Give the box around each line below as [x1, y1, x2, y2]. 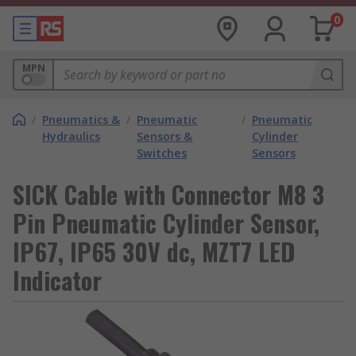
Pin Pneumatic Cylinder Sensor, [13, 205, 319, 241]
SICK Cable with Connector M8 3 [13, 176, 324, 212]
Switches [137, 145, 188, 161]
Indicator [13, 262, 102, 298]
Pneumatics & [42, 112, 120, 127]
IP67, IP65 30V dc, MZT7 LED [13, 234, 295, 269]
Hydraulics [42, 129, 100, 144]
